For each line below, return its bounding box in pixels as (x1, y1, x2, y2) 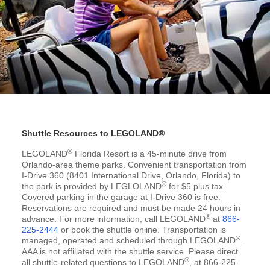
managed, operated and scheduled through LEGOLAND (22, 236, 236, 246)
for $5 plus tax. (166, 181, 225, 192)
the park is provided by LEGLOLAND (22, 181, 162, 192)
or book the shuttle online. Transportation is (58, 225, 226, 235)
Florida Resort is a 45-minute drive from (72, 149, 227, 159)
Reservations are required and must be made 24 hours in (22, 203, 240, 213)
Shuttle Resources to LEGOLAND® (22, 128, 165, 139)
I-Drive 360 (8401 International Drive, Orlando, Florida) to (22, 171, 240, 181)
